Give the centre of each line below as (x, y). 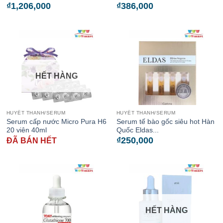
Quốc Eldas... (137, 130)
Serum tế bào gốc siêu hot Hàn (165, 122)
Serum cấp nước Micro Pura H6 (56, 122)
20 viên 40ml (26, 130)
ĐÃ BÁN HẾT (31, 141)
